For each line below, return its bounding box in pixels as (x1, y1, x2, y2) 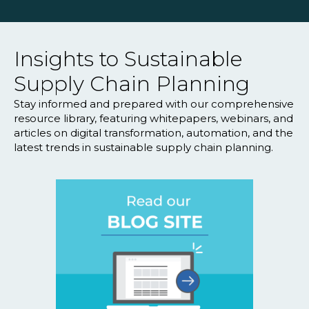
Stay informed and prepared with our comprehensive (14, 97, 294, 110)
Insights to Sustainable (14, 46, 242, 72)
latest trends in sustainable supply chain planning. (14, 140, 273, 154)
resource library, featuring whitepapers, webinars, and (14, 111, 293, 125)
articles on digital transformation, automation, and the (14, 126, 293, 139)
